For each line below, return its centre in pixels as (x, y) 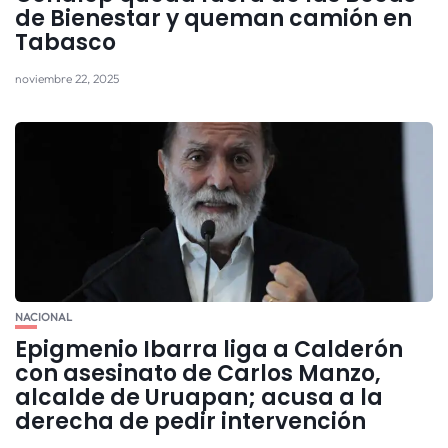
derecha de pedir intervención (190, 421)
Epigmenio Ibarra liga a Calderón (209, 349)
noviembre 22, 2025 (67, 78)
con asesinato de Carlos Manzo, (198, 373)
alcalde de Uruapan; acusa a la (199, 397)
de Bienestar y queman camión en (213, 18)
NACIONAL (43, 316)
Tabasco (65, 42)
